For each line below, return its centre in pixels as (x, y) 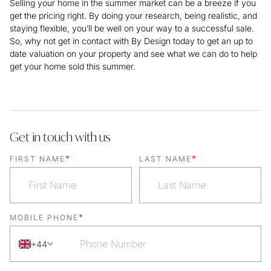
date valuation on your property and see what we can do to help (133, 54)
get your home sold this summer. (74, 67)
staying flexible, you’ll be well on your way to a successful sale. (132, 28)
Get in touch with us (60, 137)
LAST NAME (165, 159)
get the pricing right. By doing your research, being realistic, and (133, 16)
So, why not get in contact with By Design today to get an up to (131, 41)
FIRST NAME (38, 159)
